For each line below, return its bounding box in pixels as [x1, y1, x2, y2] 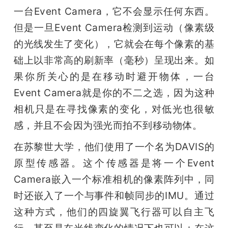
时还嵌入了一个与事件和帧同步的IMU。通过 [13, 189, 215, 202]
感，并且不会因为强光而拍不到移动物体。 [13, 119, 203, 131]
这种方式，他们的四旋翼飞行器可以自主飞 [13, 205, 215, 218]
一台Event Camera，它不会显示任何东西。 [13, 5, 215, 17]
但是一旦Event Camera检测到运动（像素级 [13, 21, 215, 34]
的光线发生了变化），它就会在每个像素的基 [13, 37, 215, 50]
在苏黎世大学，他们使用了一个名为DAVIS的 [13, 140, 215, 153]
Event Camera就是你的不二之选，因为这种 [13, 86, 215, 99]
